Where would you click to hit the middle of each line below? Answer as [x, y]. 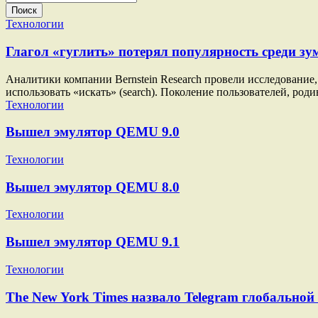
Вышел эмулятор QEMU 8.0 [93, 187]
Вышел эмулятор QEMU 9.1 [93, 242]
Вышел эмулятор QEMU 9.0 [93, 132]
